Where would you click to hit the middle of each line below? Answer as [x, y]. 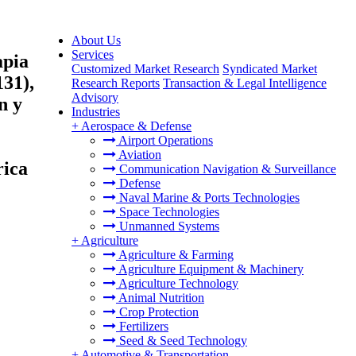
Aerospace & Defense [136, 126]
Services [93, 54]
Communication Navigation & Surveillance [226, 169]
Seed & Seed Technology [182, 341]
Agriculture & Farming [175, 255]
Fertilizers [142, 326]
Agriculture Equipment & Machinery [210, 269]
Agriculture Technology [177, 283]
